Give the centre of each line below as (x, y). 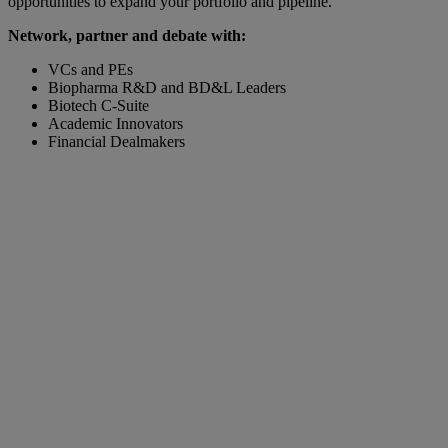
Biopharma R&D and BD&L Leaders (167, 87)
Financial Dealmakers (116, 141)
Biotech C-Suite (98, 105)
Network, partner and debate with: (127, 35)
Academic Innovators (115, 123)
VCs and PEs (90, 69)
